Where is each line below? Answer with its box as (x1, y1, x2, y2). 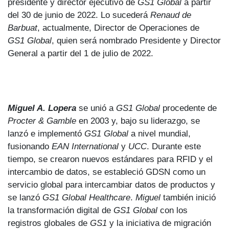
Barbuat (8, 22, 37, 33)
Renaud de (150, 9, 191, 20)
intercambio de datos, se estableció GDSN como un (8, 166, 205, 177)
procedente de (163, 102, 217, 113)
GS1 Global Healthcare (42, 192, 130, 202)
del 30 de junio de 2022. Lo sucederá (8, 9, 150, 20)
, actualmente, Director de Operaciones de (37, 22, 199, 33)
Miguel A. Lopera (8, 102, 76, 113)
